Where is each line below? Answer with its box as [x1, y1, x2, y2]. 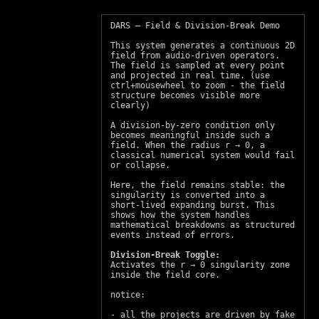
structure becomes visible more [110, 90, 260, 100]
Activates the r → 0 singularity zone [110, 260, 290, 270]
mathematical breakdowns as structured [110, 220, 295, 230]
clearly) [110, 100, 150, 110]
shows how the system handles [110, 210, 250, 220]
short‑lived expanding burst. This [110, 200, 275, 210]
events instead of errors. [110, 230, 235, 240]
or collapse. [110, 160, 170, 170]
